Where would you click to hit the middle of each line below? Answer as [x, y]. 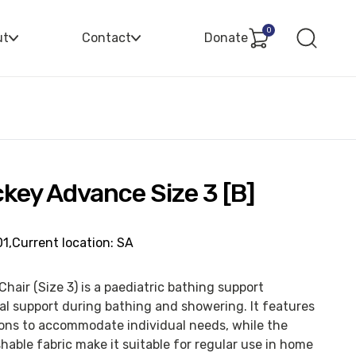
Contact [106, 38]
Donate [226, 38]
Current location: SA [72, 243]
